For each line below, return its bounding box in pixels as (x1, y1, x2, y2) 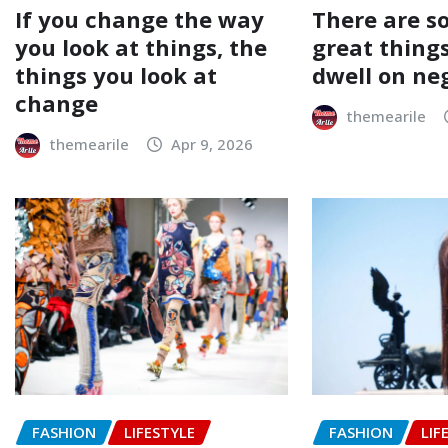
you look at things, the (15, 32, 267, 63)
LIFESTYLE (124, 422, 195, 443)
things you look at (15, 60, 217, 91)
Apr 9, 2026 (171, 134, 254, 155)
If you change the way (15, 4, 264, 35)
